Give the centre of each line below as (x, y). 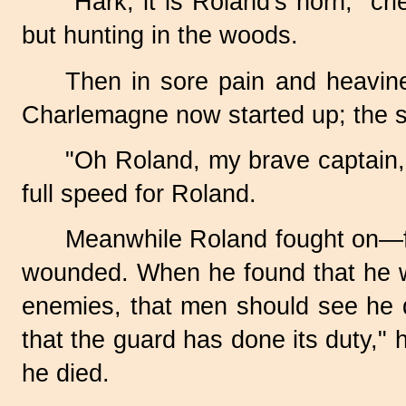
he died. (66, 374)
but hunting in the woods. (160, 36)
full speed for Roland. (139, 193)
